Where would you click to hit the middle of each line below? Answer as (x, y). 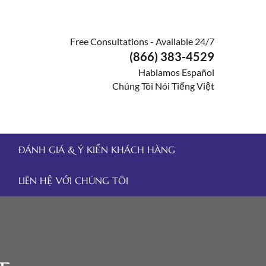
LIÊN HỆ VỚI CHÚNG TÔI (73, 180)
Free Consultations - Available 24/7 (142, 41)
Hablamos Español (176, 72)
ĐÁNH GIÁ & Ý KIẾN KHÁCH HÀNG (97, 150)
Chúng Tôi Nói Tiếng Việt (163, 86)
